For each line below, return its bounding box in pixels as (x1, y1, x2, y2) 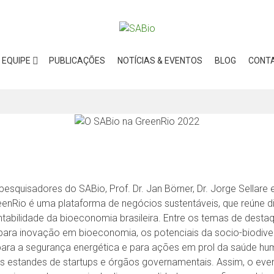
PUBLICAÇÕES (48, 55, 105, 65)
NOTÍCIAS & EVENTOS (117, 55, 202, 65)
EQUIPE (1, 55, 31, 65)
